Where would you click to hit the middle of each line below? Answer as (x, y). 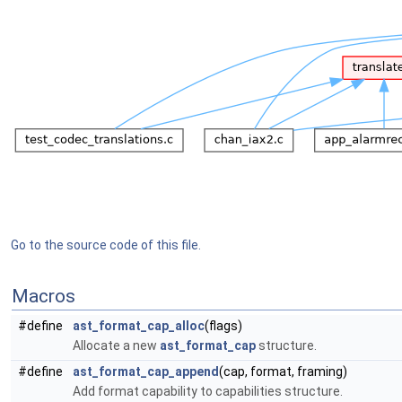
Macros (44, 296)
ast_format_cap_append (146, 371)
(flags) (223, 326)
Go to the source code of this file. (106, 245)
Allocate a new (116, 345)
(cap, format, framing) (283, 371)
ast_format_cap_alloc (139, 326)
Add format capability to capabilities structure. (208, 391)
